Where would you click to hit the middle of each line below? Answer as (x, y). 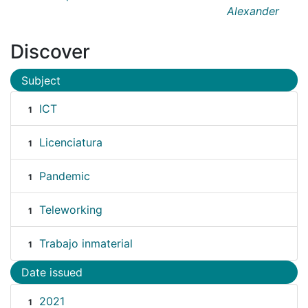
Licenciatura (70, 143)
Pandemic (64, 176)
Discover (50, 51)
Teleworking (70, 210)
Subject (41, 80)
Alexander (253, 11)
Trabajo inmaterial (86, 244)
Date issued (52, 273)
